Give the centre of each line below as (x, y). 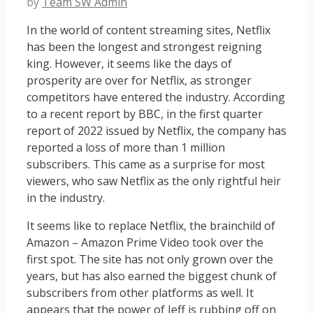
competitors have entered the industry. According (156, 97)
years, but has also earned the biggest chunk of (152, 276)
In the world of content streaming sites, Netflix (148, 30)
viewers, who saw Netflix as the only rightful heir (154, 181)
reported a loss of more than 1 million (126, 147)
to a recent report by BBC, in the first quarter (145, 114)
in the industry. (66, 197)
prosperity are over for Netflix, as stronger (139, 80)
